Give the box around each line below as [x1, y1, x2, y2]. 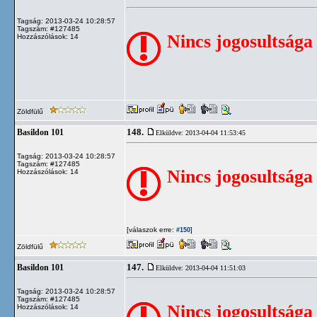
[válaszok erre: [127, 226, 174, 234]
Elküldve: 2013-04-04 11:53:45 [156, 129, 246, 137]
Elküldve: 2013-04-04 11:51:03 [156, 264, 246, 272]
